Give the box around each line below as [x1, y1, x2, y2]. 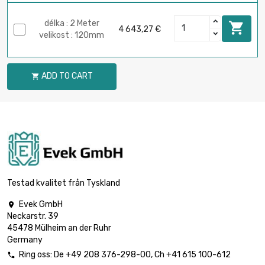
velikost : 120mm [39, 30, 105, 41]
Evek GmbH [19, 199, 63, 209]
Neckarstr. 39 [7, 211, 59, 221]
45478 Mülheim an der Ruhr [7, 222, 111, 233]
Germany [7, 234, 43, 245]
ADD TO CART [41, 71, 93, 82]
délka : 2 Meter [44, 18, 99, 29]
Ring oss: [19, 249, 54, 260]
